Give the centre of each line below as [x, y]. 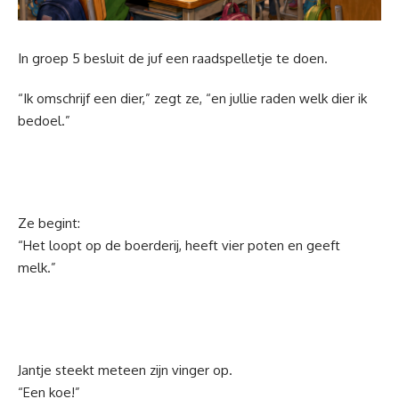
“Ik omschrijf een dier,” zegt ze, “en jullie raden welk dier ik [192, 98]
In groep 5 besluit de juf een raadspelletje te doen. [173, 58]
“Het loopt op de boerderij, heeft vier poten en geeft [179, 245]
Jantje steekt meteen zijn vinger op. [125, 370]
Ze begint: [49, 223]
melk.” [37, 267]
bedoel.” [44, 120]
